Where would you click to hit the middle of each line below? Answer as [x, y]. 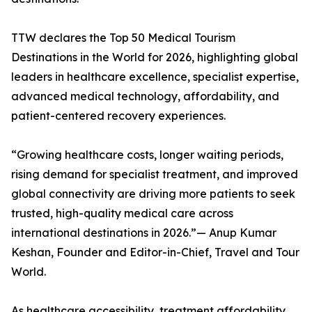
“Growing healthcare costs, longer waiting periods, [147, 155]
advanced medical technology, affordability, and [145, 96]
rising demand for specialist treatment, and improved [155, 174]
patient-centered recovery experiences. [118, 116]
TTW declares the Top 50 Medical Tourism [123, 38]
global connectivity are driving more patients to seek [153, 194]
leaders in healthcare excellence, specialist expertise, [155, 77]
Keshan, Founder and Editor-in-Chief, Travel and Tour [155, 252]
